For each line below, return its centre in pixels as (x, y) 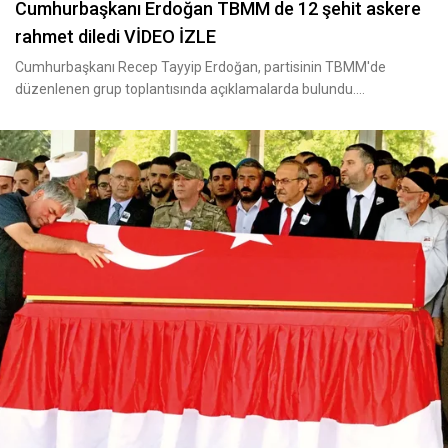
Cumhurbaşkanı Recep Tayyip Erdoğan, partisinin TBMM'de (200, 67)
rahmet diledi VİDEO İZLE (115, 36)
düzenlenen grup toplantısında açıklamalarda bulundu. (185, 89)
